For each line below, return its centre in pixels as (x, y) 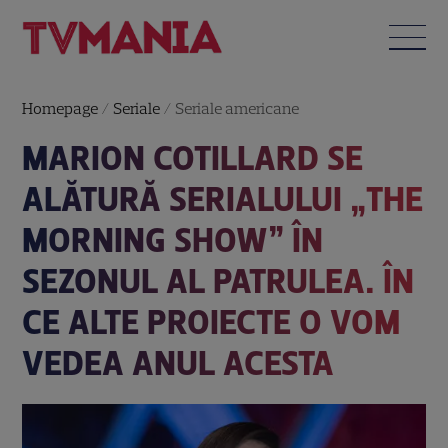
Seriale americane (237, 108)
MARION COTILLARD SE (193, 158)
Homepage (60, 108)
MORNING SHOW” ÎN (173, 240)
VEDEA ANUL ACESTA (178, 363)
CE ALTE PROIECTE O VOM (211, 322)
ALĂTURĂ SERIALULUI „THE (223, 199)
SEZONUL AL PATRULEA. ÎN (218, 281)
